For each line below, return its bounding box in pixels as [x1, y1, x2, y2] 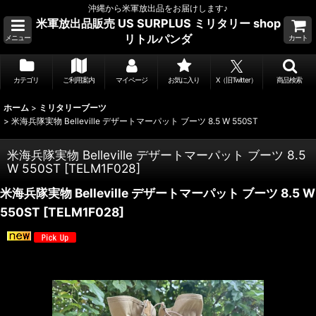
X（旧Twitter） [216, 75, 257, 84]
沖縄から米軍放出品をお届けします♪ [88, 3, 228, 13]
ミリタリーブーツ [39, 102, 107, 113]
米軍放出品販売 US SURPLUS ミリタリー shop [35, 16, 281, 30]
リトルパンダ [124, 32, 192, 46]
